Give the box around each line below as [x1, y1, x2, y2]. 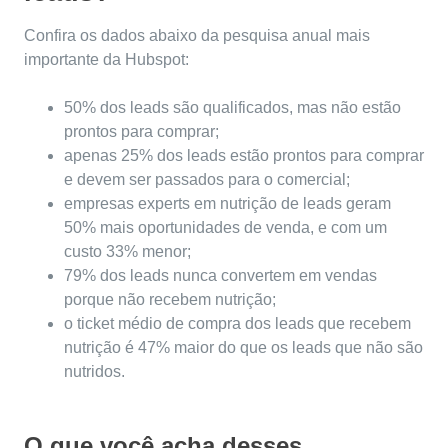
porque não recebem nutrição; [64, 291, 276, 309]
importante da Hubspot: [24, 51, 189, 69]
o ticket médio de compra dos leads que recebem [64, 315, 411, 333]
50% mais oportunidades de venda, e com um [64, 219, 387, 237]
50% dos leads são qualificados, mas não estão [64, 99, 401, 117]
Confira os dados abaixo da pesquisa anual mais [24, 27, 370, 45]
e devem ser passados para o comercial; [64, 171, 350, 189]
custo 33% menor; [64, 243, 191, 261]
